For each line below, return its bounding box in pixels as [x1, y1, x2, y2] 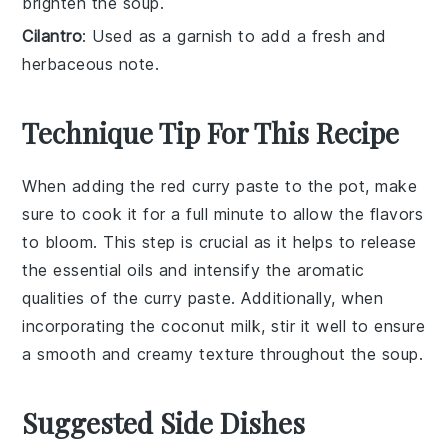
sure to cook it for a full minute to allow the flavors [22, 203, 424, 224]
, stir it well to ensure [261, 315, 426, 336]
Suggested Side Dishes [22, 403, 306, 441]
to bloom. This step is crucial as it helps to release [22, 231, 417, 252]
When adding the [22, 175, 162, 196]
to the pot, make [279, 175, 418, 196]
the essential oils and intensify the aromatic [22, 259, 365, 280]
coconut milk [161, 315, 262, 336]
